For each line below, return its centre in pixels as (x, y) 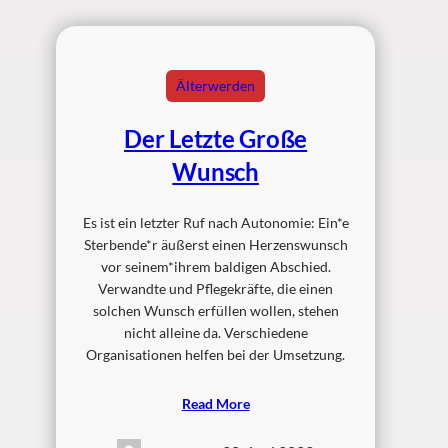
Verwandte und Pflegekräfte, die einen (216, 288)
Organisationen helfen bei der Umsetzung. (216, 354)
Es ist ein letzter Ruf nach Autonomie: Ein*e (215, 222)
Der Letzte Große (216, 138)
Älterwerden (216, 85)
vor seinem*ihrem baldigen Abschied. (215, 266)
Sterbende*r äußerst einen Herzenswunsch (215, 244)
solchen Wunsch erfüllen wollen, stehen (215, 310)
